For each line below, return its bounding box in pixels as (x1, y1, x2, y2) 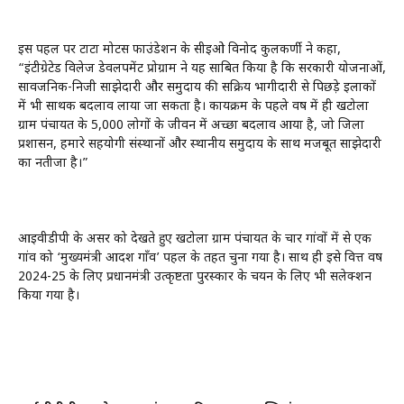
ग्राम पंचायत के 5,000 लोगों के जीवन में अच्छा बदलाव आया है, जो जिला (18, 117, 364, 135)
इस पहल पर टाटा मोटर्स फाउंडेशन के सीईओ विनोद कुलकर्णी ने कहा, (18, 41, 341, 60)
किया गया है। (18, 288, 79, 306)
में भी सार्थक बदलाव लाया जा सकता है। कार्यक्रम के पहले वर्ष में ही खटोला (18, 98, 369, 116)
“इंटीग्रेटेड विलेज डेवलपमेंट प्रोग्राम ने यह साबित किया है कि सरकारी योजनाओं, (18, 60, 386, 78)
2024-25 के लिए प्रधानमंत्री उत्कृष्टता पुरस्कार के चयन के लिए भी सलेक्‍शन (18, 269, 372, 287)
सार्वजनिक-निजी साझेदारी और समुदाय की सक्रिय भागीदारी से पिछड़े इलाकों (18, 79, 376, 97)
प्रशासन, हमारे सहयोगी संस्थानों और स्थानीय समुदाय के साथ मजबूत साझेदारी (18, 136, 381, 154)
